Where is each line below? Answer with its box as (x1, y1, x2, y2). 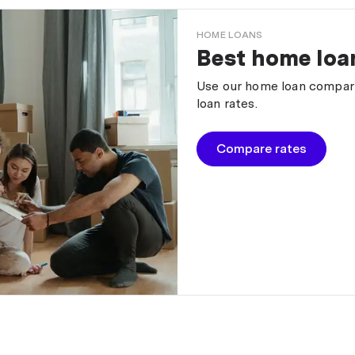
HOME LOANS (197, 29, 263, 41)
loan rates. (197, 96, 258, 112)
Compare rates (216, 141, 307, 157)
